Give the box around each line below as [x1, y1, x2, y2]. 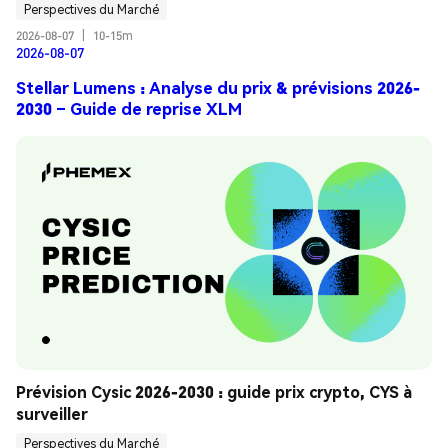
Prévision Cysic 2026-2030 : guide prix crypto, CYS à [16, 380, 412, 402]
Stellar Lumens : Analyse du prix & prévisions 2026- [16, 77, 420, 99]
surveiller [16, 402, 88, 424]
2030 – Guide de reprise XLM [16, 98, 242, 120]
